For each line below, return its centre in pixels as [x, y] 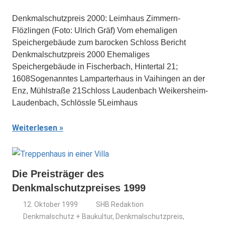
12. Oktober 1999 [51, 204]
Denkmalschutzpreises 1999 [79, 188]
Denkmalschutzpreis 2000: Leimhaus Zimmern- [96, 18]
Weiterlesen [35, 128]
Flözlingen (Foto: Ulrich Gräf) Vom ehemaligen [95, 30]
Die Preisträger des [58, 174]
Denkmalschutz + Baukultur [68, 216]
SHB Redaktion [120, 204]
